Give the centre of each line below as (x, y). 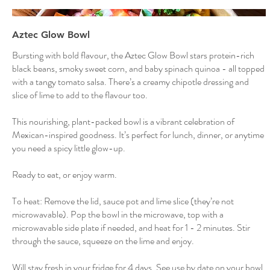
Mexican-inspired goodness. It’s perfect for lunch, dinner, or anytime (138, 135)
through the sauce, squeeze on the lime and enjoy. (103, 241)
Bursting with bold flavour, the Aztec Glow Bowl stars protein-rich (133, 55)
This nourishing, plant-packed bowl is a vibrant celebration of (123, 122)
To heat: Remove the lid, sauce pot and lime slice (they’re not (123, 201)
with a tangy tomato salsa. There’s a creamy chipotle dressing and (130, 82)
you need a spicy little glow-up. (69, 148)
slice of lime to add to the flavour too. (80, 95)
